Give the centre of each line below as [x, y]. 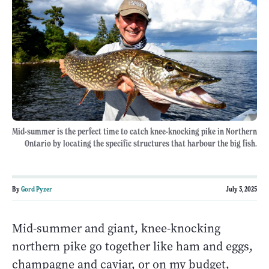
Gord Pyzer [37, 189]
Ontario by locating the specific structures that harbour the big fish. [141, 143]
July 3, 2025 [241, 189]
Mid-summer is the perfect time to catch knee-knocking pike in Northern [134, 131]
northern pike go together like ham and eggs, [132, 246]
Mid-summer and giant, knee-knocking [116, 228]
